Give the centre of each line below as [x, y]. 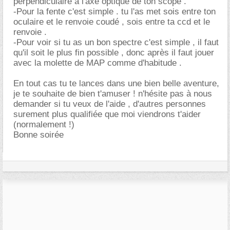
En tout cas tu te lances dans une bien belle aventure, [116, 83]
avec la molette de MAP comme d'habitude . [98, 63]
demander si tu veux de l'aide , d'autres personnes [110, 104]
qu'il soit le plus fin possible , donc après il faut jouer [114, 53]
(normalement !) [44, 124]
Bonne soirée [39, 135]
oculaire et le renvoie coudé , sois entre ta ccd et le [112, 22]
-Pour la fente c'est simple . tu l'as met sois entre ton [114, 12]
